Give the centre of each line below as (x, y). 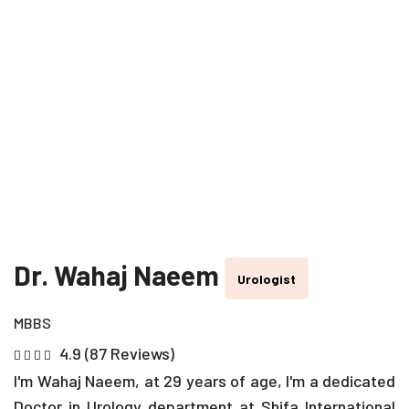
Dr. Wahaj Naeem (119, 274)
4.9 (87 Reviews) (117, 353)
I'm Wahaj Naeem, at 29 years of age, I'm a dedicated (204, 381)
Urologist (267, 278)
